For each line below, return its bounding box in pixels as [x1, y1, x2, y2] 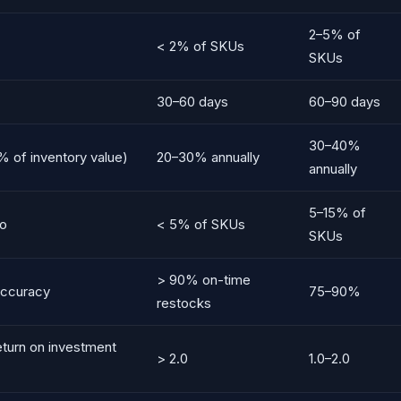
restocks [157, 295, 211, 312]
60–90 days [309, 94, 380, 111]
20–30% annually [157, 149, 260, 166]
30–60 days [157, 94, 228, 111]
